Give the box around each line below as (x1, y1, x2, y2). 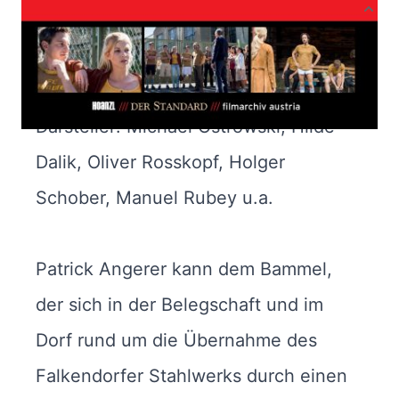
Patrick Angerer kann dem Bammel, (36, 257, 332, 280)
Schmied (36, 79, 109, 102)
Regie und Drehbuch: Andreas (36, 44, 289, 66)
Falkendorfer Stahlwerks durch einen (36, 364, 347, 387)
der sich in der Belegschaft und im (36, 293, 323, 315)
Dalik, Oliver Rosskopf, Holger (36, 151, 285, 173)
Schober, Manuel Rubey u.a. (36, 186, 273, 208)
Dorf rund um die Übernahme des (36, 329, 317, 351)
